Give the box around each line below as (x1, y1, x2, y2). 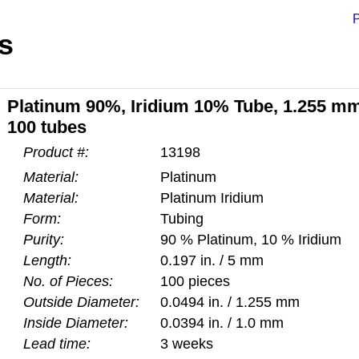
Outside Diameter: (23, 294, 139, 310)
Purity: (23, 232, 64, 248)
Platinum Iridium (160, 190, 264, 206)
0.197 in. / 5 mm (160, 252, 264, 268)
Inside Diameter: (23, 315, 128, 331)
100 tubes (7, 117, 87, 137)
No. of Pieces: (23, 273, 113, 289)
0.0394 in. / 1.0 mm (160, 315, 284, 331)
